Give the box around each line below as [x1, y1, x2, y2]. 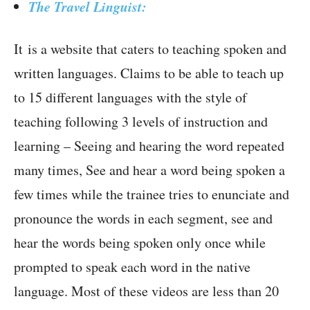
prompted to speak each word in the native [14, 257, 250, 277]
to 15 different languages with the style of [14, 88, 247, 107]
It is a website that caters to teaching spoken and [14, 39, 286, 59]
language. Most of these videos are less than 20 [14, 282, 279, 301]
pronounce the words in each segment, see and [14, 209, 273, 228]
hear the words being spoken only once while [14, 233, 266, 253]
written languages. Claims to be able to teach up [14, 64, 284, 83]
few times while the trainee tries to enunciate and [14, 185, 289, 204]
